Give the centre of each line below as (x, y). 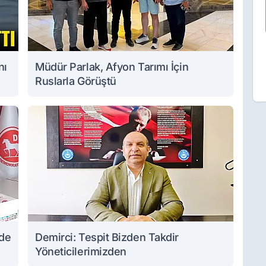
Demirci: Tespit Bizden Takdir (107, 237)
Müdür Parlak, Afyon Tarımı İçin (112, 67)
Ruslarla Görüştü (76, 81)
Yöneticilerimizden (81, 251)
